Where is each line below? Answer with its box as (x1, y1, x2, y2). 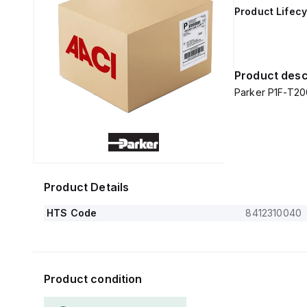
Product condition (44, 272, 143, 286)
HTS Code (47, 207, 97, 219)
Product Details (44, 180, 130, 194)
